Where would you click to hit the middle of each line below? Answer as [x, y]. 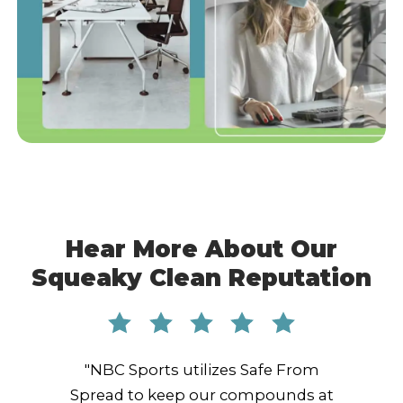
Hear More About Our [201, 249]
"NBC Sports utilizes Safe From [201, 370]
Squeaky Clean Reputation [201, 278]
